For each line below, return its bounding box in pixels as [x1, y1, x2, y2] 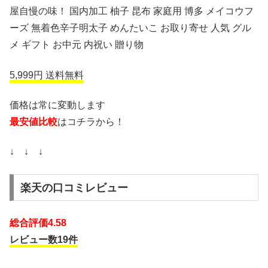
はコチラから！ [57, 116, 124, 127]
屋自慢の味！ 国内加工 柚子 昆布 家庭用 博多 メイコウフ [10, 6, 254, 17]
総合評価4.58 [10, 218, 66, 229]
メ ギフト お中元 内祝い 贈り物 [10, 39, 144, 50]
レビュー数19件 [10, 234, 78, 245]
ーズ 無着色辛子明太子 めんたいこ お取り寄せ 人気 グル [10, 23, 251, 33]
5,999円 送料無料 [10, 69, 84, 80]
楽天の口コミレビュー [20, 181, 128, 194]
